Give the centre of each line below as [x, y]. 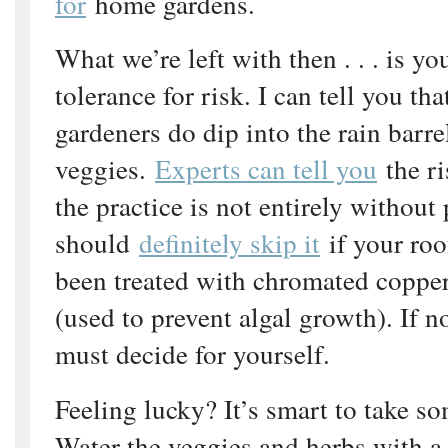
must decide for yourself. [192, 354]
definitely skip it [229, 243]
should [97, 243]
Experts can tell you [266, 169]
